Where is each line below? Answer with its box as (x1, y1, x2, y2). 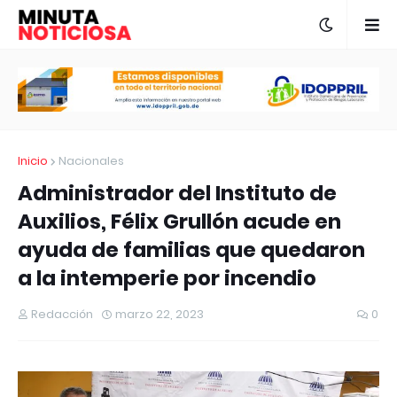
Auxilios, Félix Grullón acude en (18, 207, 341, 237)
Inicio (18, 152, 48, 170)
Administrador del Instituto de (18, 179, 337, 208)
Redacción (31, 306, 93, 323)
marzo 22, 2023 (115, 306, 204, 323)
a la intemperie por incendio (18, 264, 316, 293)
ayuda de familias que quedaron (18, 236, 365, 265)
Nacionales (58, 152, 124, 170)
